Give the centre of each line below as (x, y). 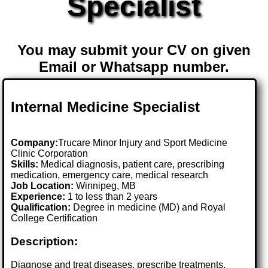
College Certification (54, 218)
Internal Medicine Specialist (106, 106)
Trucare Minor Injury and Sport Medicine (143, 143)
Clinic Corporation (50, 154)
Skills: (25, 165)
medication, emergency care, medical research (110, 175)
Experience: (38, 197)
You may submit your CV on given (134, 50)
